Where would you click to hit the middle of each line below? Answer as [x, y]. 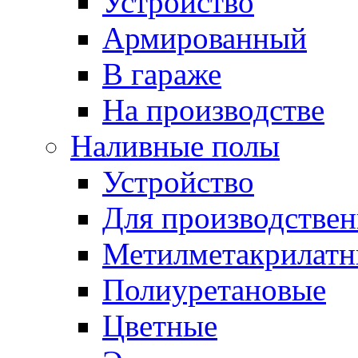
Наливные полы [175, 146]
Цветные [160, 326]
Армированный [205, 38]
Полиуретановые [214, 290]
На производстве [213, 110]
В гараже [162, 74]
